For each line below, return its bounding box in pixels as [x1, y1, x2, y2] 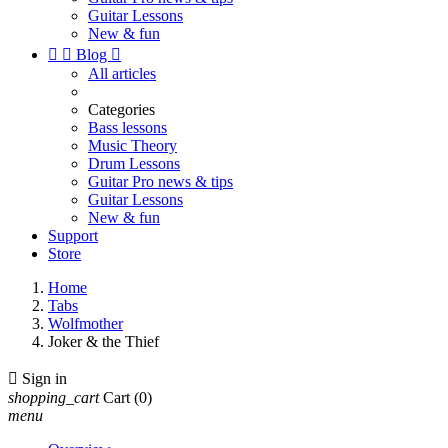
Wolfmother [48, 315, 123, 332]
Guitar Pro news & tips [88, 173, 233, 190]
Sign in [22, 370, 67, 387]
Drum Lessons [88, 155, 180, 172]
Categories [88, 101, 155, 118]
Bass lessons [88, 119, 167, 136]
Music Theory [88, 137, 177, 154]
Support [48, 227, 98, 244]
